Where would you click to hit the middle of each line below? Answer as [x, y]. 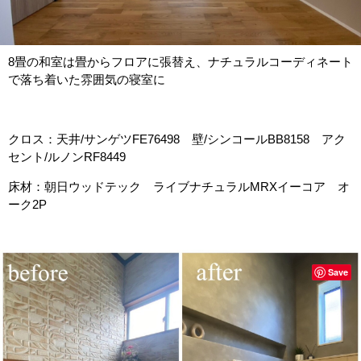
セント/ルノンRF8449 [67, 157]
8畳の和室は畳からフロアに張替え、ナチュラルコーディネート [180, 62]
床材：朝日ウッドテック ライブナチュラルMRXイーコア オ [179, 187]
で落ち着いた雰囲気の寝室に [87, 79]
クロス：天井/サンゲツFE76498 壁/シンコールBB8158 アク [177, 139]
